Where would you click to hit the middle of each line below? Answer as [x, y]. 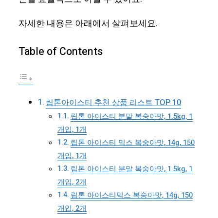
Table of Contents [61, 51]
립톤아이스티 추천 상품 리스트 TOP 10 [114, 103]
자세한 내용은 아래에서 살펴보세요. [88, 24]
